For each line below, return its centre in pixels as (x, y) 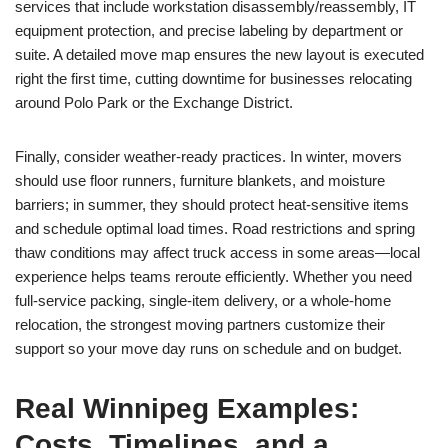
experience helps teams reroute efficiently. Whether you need (213, 276)
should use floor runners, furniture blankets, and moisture (200, 180)
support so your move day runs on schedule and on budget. (208, 348)
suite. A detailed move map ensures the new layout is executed (219, 54)
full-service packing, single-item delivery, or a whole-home (203, 300)
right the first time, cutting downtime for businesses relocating (213, 78)
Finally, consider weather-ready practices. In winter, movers (208, 156)
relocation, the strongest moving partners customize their (200, 324)
